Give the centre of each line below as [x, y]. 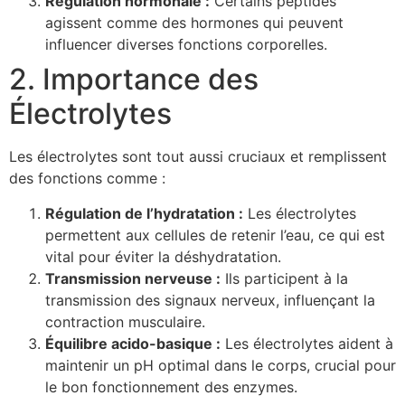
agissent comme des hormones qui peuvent [194, 23]
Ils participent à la [284, 278]
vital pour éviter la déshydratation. [163, 256]
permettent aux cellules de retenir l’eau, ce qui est [215, 235]
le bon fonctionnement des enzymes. [171, 386]
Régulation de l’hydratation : [144, 213]
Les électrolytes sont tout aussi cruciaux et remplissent [198, 157]
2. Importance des [134, 80]
